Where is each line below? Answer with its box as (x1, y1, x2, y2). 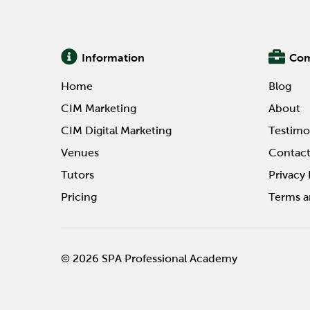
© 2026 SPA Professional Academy (61, 252, 237, 264)
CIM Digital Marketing (61, 124, 172, 136)
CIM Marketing (61, 102, 136, 114)
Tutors (61, 168, 94, 181)
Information (82, 51, 145, 64)
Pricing (61, 190, 97, 203)
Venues (61, 146, 99, 158)
